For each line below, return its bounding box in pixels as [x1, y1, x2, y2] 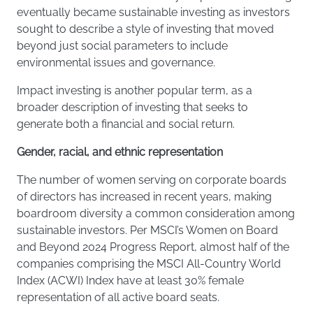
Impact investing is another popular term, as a [17, 84, 252, 97]
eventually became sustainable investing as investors [17, 6, 290, 19]
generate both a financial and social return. [17, 117, 235, 131]
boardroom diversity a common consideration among [17, 207, 295, 220]
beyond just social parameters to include [17, 39, 228, 52]
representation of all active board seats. [17, 291, 219, 304]
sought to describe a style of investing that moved [17, 22, 274, 36]
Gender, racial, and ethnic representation [17, 145, 223, 159]
